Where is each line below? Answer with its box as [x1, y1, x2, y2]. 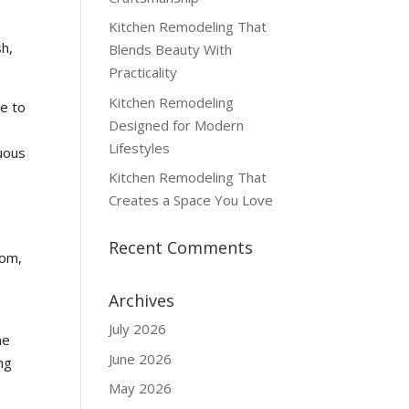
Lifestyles [109, 138, 171, 157]
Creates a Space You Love [109, 191, 274, 209]
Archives [109, 289, 175, 311]
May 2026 [109, 379, 173, 397]
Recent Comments [109, 236, 254, 258]
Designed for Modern [109, 115, 245, 134]
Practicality [109, 63, 178, 81]
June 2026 [109, 349, 173, 368]
